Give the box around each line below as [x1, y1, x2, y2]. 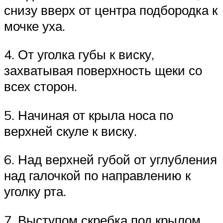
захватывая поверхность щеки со [4, 62, 202, 79]
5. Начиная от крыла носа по [4, 107, 173, 123]
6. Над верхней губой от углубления [4, 151, 217, 168]
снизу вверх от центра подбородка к [4, 1, 218, 18]
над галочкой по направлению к [4, 167, 191, 184]
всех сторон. [4, 78, 77, 95]
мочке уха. [4, 17, 65, 34]
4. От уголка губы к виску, [4, 46, 154, 63]
